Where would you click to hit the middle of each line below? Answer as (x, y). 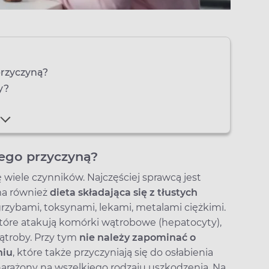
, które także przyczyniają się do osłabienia (113, 252)
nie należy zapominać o (138, 237)
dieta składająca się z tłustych (124, 192)
